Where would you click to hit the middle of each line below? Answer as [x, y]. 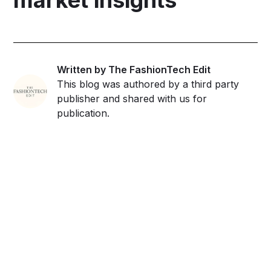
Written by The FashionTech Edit [134, 69]
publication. [83, 113]
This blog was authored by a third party [148, 84]
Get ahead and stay [135, 229]
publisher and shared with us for [132, 98]
